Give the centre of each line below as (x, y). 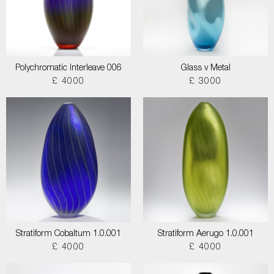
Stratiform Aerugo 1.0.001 (206, 234)
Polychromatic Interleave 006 (68, 68)
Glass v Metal (206, 68)
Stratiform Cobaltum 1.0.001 (68, 234)
